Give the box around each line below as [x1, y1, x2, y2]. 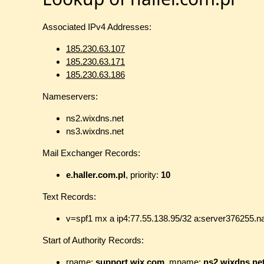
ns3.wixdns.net [66, 126, 124, 137]
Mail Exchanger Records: [42, 148, 140, 159]
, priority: [126, 170, 161, 180]
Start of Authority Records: [42, 235, 144, 246]
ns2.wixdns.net [66, 113, 124, 124]
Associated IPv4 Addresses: [42, 22, 151, 32]
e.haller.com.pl [66, 170, 126, 180]
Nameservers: [42, 91, 98, 102]
